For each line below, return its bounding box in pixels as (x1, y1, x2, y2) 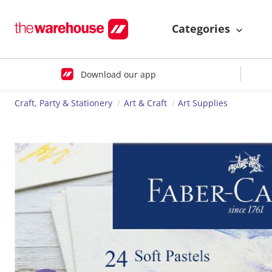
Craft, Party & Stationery (15, 97, 112, 109)
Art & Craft (123, 97, 167, 109)
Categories (172, 21, 233, 36)
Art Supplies (178, 97, 228, 109)
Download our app (80, 68, 156, 80)
